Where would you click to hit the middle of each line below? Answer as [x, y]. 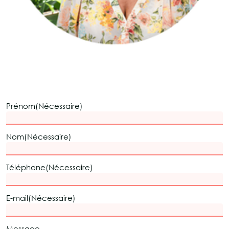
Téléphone [26, 167]
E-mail [17, 198]
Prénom [21, 106]
